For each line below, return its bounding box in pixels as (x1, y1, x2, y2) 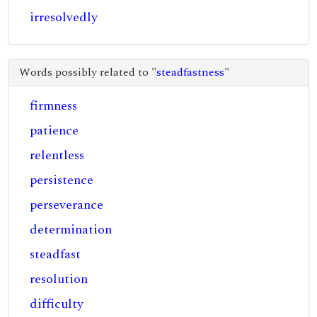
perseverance (30, 195, 104, 214)
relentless (30, 146, 85, 165)
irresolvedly (30, 8, 98, 27)
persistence (30, 171, 94, 190)
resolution (30, 270, 88, 289)
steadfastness (156, 64, 225, 81)
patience (30, 121, 79, 140)
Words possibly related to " (19, 64, 157, 81)
